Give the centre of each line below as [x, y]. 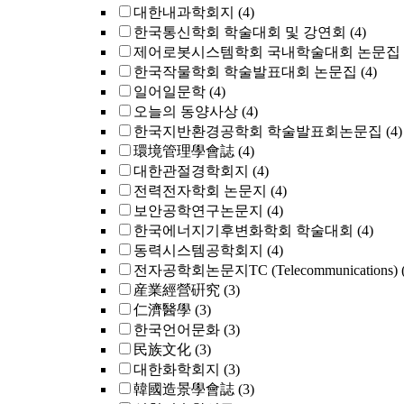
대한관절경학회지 [191, 171]
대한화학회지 [177, 369]
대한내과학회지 [184, 12]
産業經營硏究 [177, 290]
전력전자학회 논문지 [200, 191]
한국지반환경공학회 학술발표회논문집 [258, 131]
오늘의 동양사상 [186, 111]
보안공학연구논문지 [198, 211]
